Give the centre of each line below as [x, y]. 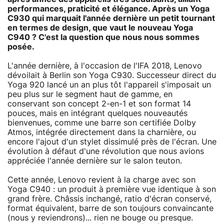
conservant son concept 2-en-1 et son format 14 [99, 104]
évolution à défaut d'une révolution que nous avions [106, 151]
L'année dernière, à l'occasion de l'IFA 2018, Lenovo [105, 66]
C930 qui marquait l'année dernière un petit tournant [111, 18]
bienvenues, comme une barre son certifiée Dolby [102, 123]
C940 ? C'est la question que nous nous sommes [103, 37]
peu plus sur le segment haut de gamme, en [90, 94]
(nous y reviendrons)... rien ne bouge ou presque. [100, 218]
